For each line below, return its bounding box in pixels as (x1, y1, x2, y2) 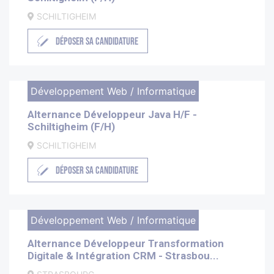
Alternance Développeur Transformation (28, 237, 224, 250)
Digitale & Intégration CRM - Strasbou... (28, 250, 219, 262)
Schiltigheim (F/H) (28, 120, 115, 133)
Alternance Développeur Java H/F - (28, 108, 197, 121)
